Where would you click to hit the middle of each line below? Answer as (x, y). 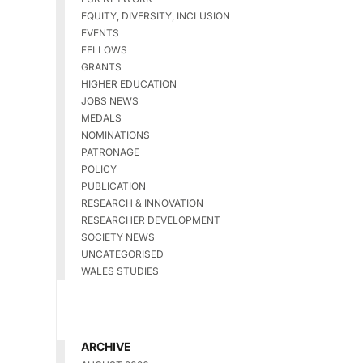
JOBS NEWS (109, 101)
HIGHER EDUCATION (128, 84)
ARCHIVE (106, 347)
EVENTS (100, 33)
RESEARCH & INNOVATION (142, 203)
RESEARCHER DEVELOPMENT (150, 220)
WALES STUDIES (120, 271)
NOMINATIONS (115, 135)
